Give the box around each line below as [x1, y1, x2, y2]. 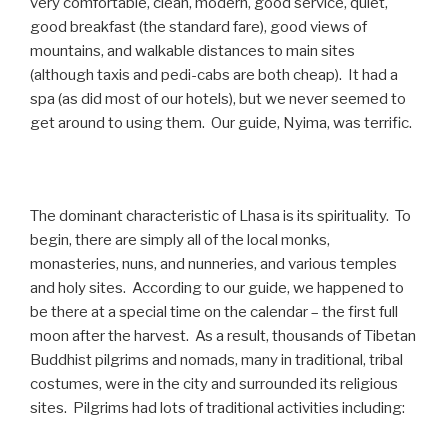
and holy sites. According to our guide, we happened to [30, 279, 404, 298]
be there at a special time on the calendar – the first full [30, 303, 398, 322]
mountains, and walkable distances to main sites [30, 42, 355, 61]
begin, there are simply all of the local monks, [30, 231, 330, 250]
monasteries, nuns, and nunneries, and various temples [30, 255, 397, 274]
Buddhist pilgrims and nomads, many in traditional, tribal [30, 351, 403, 370]
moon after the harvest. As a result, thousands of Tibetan [30, 327, 416, 346]
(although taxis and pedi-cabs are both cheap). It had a [30, 66, 398, 85]
